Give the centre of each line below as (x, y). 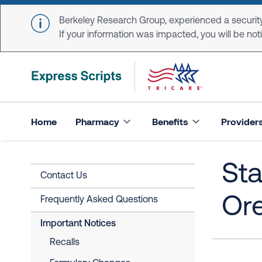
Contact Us (64, 176)
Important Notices (78, 224)
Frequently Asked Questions (99, 200)
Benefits (170, 121)
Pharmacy (97, 121)
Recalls (65, 243)
